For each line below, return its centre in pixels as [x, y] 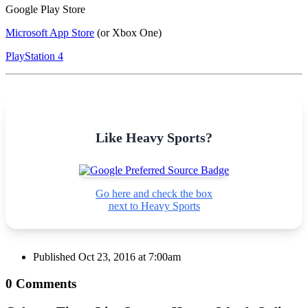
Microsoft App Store [50, 33]
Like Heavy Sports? [154, 138]
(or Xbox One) [128, 33]
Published [54, 257]
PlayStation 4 [34, 56]
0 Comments [41, 283]
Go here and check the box [154, 194]
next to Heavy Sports [154, 206]
